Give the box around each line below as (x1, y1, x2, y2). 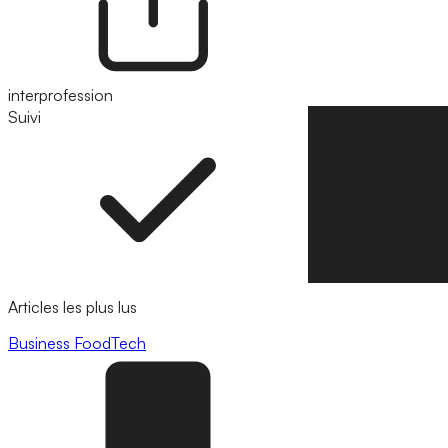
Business (8, 332, 74, 353)
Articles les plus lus (8, 297, 137, 318)
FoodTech (74, 332, 146, 353)
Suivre (308, 107, 352, 128)
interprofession (8, 85, 113, 106)
